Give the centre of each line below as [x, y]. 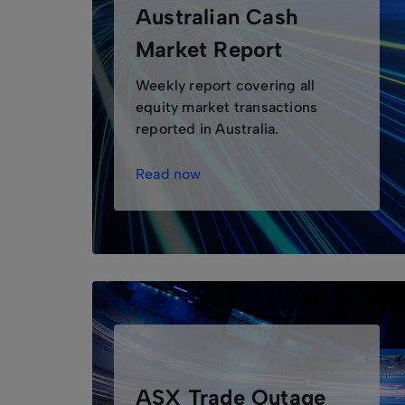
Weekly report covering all [226, 85]
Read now [169, 174]
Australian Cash [217, 17]
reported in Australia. [207, 129]
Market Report [209, 49]
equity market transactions [227, 107]
